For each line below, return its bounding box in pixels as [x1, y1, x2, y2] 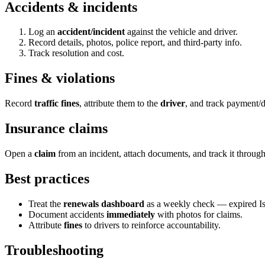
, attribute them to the [79, 98, 160, 109]
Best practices [5, 170, 89, 186]
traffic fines [34, 98, 79, 109]
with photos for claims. [155, 209, 243, 219]
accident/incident [57, 27, 125, 37]
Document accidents [28, 209, 106, 219]
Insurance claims [5, 121, 108, 137]
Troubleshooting [5, 242, 104, 258]
